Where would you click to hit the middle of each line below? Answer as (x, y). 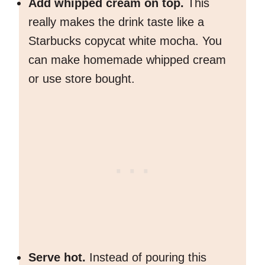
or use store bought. (82, 79)
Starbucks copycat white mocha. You (125, 41)
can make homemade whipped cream (127, 60)
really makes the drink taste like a (116, 22)
